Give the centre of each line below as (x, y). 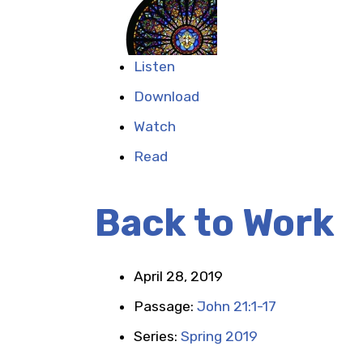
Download (167, 96)
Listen (154, 66)
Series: (157, 336)
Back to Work (215, 223)
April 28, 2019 (178, 276)
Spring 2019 (219, 336)
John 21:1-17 (237, 306)
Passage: (165, 306)
